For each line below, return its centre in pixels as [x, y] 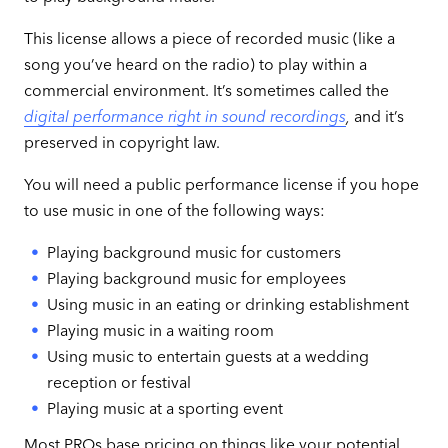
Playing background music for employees [197, 278]
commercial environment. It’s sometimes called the [206, 91]
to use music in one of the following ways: [174, 210]
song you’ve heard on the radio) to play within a [195, 65]
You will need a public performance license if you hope [221, 184]
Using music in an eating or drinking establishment [230, 304]
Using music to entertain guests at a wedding [208, 356]
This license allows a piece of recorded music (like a [209, 39]
